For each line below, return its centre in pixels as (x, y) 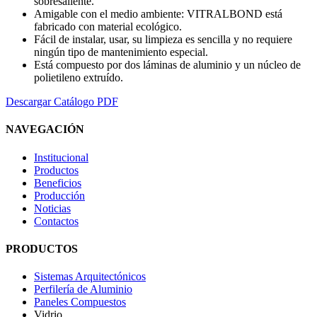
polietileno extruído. (79, 78)
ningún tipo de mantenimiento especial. (121, 52)
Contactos (56, 221)
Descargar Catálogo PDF (62, 102)
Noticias (52, 208)
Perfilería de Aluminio (83, 289)
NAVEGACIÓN (45, 129)
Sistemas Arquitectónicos (90, 277)
